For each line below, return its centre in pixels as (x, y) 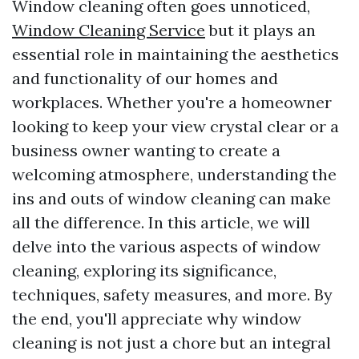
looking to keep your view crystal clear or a (175, 126)
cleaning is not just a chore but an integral (171, 343)
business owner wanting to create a (146, 150)
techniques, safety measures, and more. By (172, 294)
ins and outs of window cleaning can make (171, 198)
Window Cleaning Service (109, 30)
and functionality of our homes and (145, 78)
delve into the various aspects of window (166, 246)
